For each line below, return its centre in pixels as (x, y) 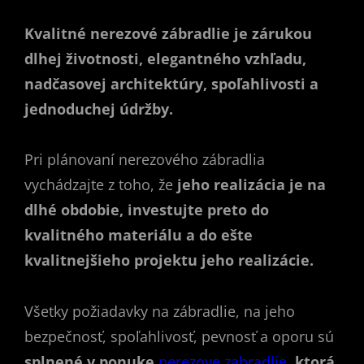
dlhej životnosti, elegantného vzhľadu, (165, 58)
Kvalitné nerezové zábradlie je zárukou (168, 33)
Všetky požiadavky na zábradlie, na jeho (160, 311)
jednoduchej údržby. (99, 108)
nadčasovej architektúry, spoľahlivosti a (171, 83)
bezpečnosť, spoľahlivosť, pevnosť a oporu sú (179, 336)
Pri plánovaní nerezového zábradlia (145, 159)
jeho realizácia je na (251, 184)
